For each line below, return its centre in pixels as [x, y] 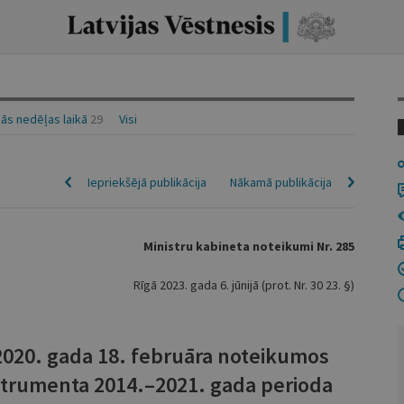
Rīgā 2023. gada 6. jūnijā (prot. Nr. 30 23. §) [243, 285]
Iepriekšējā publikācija [147, 182]
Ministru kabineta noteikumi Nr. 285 [248, 246]
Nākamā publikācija [280, 182]
